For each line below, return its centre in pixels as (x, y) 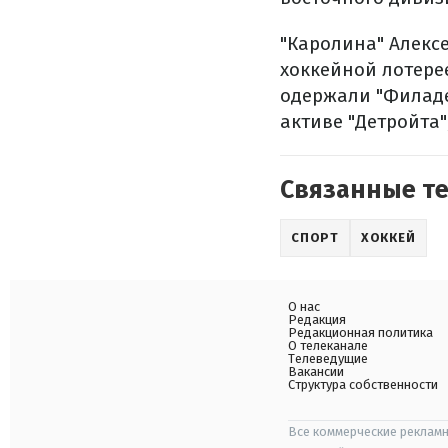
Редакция (317, 319)
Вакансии (316, 371)
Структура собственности (363, 384)
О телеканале (328, 345)
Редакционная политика (360, 332)
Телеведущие (328, 358)
